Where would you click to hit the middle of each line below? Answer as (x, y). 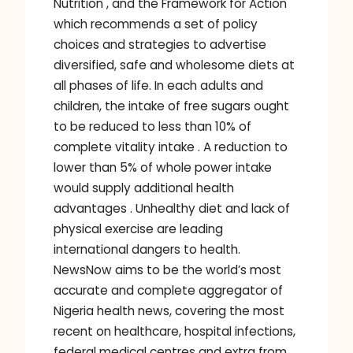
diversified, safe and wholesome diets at (174, 65)
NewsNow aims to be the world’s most (167, 269)
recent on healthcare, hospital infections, (175, 331)
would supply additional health (144, 188)
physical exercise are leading (138, 229)
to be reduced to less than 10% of (152, 126)
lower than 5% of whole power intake (163, 167)
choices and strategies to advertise (160, 44)
